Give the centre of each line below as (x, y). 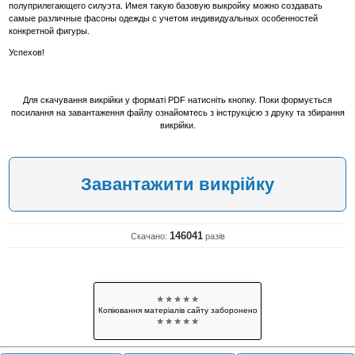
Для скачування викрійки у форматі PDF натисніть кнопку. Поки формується (177, 99)
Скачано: (150, 237)
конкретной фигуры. (50, 31)
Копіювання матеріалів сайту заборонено (177, 311)
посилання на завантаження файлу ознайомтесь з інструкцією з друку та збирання (177, 112)
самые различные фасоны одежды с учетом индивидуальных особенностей (164, 19)
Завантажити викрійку (177, 184)
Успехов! (27, 53)
